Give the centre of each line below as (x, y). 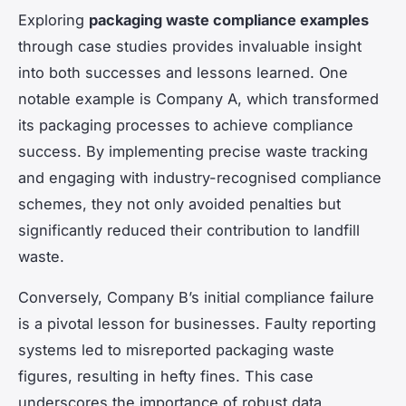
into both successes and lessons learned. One (183, 72)
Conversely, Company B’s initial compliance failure (196, 297)
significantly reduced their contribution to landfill (189, 230)
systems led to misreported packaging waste (176, 349)
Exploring (53, 19)
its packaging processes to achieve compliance (186, 125)
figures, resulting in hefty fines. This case (166, 376)
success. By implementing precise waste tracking (193, 151)
